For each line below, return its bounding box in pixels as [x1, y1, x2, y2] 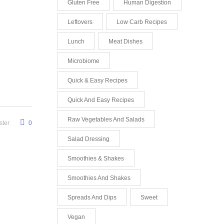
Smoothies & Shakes [67, 155, 124, 162]
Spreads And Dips [67, 194, 116, 201]
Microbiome [67, 57, 99, 64]
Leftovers [67, 18, 92, 25]
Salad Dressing [67, 135, 109, 142]
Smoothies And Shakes [67, 174, 130, 181]
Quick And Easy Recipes [67, 96, 134, 103]
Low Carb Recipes [116, 18, 167, 25]
